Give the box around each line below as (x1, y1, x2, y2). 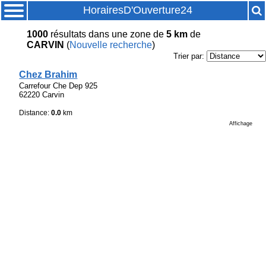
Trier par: (173, 52, 207, 61)
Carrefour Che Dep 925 (19, 81, 98, 90)
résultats (47, 29, 86, 40)
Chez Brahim (19, 69, 78, 80)
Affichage (229, 121, 252, 127)
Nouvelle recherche (69, 40, 152, 50)
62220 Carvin (19, 90, 65, 99)
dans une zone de (85, 29, 166, 40)
